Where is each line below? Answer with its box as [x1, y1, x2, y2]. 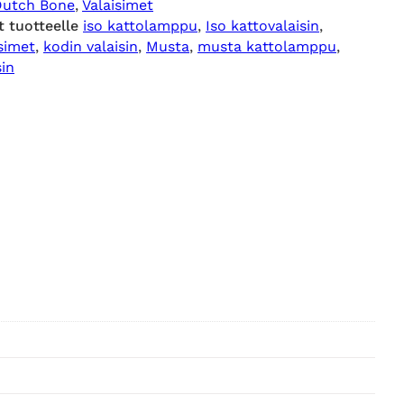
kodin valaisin [43, 37, 138, 55]
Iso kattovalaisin [206, 16, 319, 34]
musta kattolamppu [197, 37, 336, 55]
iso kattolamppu [83, 16, 197, 34]
